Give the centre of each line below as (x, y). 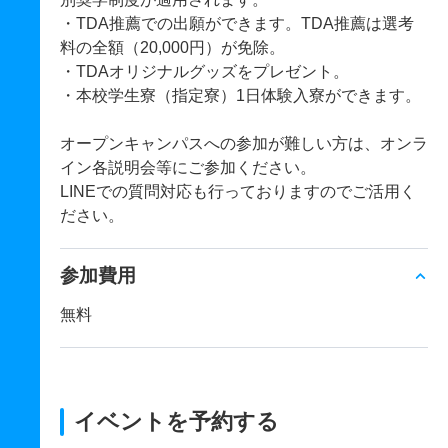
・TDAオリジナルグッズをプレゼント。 (204, 71)
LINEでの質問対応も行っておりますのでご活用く (238, 191)
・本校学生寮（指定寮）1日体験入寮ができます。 (240, 95)
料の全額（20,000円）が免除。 (172, 47)
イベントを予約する (176, 421)
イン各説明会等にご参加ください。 (188, 167)
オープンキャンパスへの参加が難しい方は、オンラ (244, 143)
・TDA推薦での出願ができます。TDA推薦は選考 (237, 23)
